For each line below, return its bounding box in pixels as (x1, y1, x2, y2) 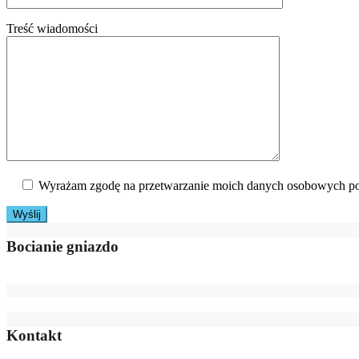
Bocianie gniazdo (6, 237, 119, 255)
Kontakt (6, 327, 62, 345)
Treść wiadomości (6, 21, 98, 35)
